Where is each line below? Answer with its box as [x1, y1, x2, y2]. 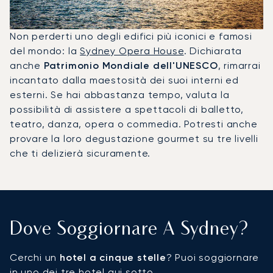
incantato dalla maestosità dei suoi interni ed [10, 74, 239, 86]
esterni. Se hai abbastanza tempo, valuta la [10, 88, 230, 101]
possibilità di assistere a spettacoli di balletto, [10, 103, 244, 115]
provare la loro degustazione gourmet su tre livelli [10, 132, 258, 144]
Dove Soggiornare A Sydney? [10, 221, 249, 239]
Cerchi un [10, 251, 60, 263]
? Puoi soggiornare [166, 251, 260, 263]
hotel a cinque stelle [60, 251, 166, 263]
